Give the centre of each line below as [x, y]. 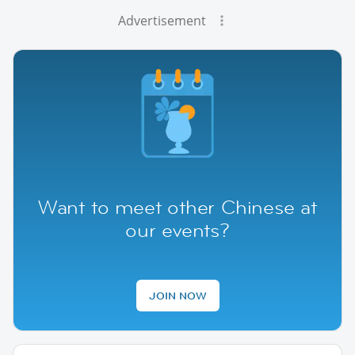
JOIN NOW [177, 295]
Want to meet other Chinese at [177, 207]
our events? [177, 230]
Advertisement [162, 20]
